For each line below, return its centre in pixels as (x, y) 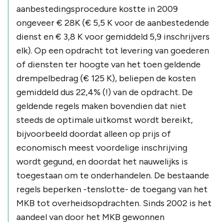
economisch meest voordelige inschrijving (102, 147)
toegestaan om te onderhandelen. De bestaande (113, 175)
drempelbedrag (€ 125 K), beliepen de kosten (106, 78)
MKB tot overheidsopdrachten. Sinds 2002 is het (114, 203)
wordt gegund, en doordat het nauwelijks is (102, 161)
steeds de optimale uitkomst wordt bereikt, (105, 120)
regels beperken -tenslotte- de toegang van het (112, 189)
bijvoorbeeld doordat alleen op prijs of (94, 134)
